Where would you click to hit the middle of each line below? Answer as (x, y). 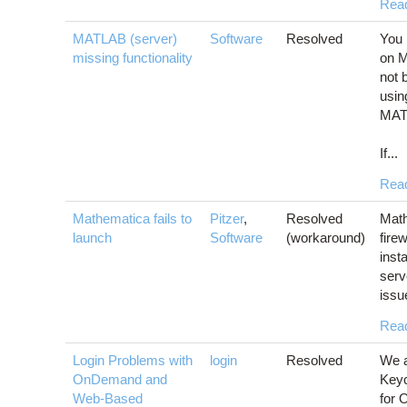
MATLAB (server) (125, 39)
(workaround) (326, 238)
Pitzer (227, 219)
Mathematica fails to (132, 219)
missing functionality (133, 58)
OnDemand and (120, 380)
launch (92, 238)
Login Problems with (133, 361)
